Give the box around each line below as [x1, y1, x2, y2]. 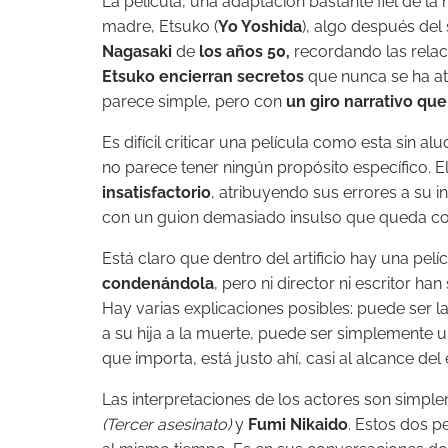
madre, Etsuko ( [102, 17, 218, 37]
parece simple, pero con [102, 92, 286, 112]
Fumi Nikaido [248, 415, 348, 435]
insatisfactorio [102, 183, 211, 203]
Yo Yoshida [218, 17, 302, 37]
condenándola [102, 274, 214, 294]
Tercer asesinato [106, 415, 227, 435]
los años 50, [199, 42, 290, 62]
